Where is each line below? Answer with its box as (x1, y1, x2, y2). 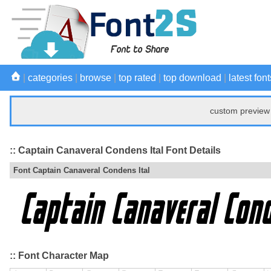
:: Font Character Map (10, 250, 109, 261)
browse (80, 73, 111, 83)
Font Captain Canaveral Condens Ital (13, 166, 150, 175)
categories (28, 73, 73, 83)
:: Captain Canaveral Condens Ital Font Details (10, 145, 221, 155)
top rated (119, 73, 156, 83)
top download (163, 73, 221, 83)
